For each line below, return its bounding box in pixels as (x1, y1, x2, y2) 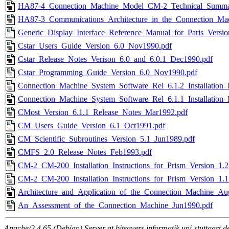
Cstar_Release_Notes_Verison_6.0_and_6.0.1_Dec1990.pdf (18, 55, 213, 64)
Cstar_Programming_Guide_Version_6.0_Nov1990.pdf (18, 68, 197, 77)
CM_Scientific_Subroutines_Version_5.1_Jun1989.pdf (18, 134, 195, 144)
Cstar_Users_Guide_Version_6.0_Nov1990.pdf (18, 41, 172, 51)
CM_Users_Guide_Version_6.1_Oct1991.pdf (18, 121, 165, 130)
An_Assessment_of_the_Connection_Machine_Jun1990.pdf (18, 201, 213, 210)
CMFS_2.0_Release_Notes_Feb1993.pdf (18, 148, 152, 157)
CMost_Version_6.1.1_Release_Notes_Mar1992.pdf (18, 108, 188, 117)
